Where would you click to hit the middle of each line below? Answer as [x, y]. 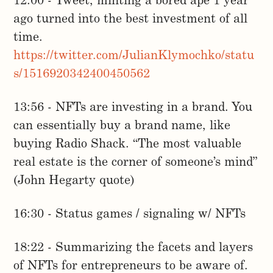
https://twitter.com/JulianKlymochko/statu [134, 56]
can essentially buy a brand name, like [122, 126]
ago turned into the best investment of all [131, 20]
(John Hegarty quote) [74, 181]
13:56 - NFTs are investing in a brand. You [133, 108]
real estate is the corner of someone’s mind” [136, 163]
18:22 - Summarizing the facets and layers [133, 248]
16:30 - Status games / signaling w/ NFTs [130, 215]
